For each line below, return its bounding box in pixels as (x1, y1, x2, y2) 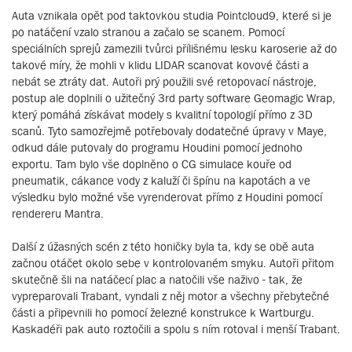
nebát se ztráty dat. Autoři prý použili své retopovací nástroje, (12, 75, 317, 89)
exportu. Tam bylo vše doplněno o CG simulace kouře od (12, 157, 291, 171)
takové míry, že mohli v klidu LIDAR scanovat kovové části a (12, 58, 309, 72)
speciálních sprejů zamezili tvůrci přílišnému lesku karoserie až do (12, 42, 337, 56)
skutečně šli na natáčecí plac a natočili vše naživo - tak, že (12, 273, 302, 287)
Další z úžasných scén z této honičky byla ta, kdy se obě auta (12, 240, 314, 254)
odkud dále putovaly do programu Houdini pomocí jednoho (12, 141, 302, 155)
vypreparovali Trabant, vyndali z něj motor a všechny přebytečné (12, 289, 329, 303)
